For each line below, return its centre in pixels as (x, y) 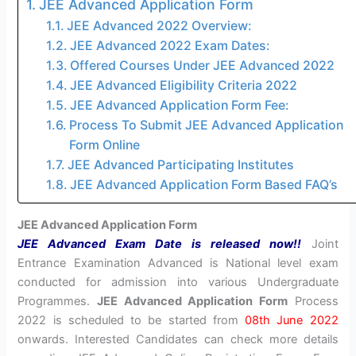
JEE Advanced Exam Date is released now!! (159, 244)
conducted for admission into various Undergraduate (178, 282)
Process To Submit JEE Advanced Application (206, 126)
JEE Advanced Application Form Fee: (179, 106)
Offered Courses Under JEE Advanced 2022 (202, 66)
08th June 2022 (292, 321)
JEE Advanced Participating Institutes (180, 165)
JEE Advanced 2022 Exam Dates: (170, 46)
